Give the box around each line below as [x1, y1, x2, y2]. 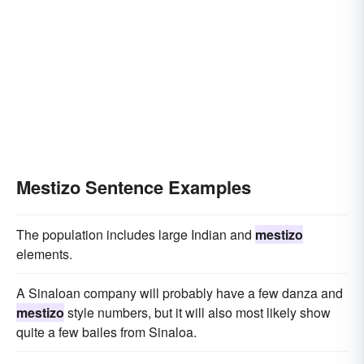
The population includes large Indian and [16, 225, 255, 244]
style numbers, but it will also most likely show [64, 303, 331, 322]
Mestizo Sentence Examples [16, 174, 251, 200]
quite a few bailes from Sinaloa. [16, 323, 197, 341]
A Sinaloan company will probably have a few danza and [16, 284, 343, 302]
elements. [16, 245, 72, 263]
